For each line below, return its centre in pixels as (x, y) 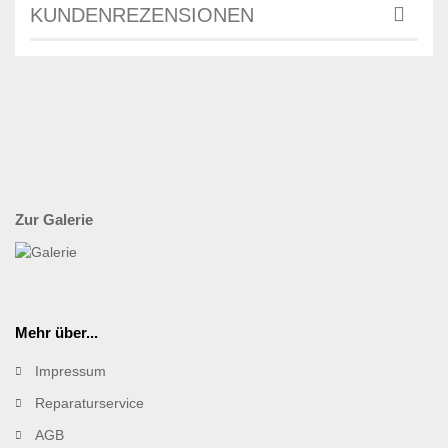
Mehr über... (56, 332)
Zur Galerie (54, 219)
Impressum (70, 370)
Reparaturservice (89, 402)
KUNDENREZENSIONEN (142, 14)
